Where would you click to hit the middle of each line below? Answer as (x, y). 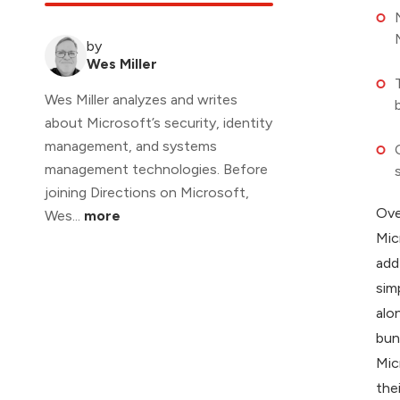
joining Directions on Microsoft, (147, 193)
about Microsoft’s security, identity (158, 123)
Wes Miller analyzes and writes (141, 100)
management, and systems (131, 146)
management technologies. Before (156, 170)
